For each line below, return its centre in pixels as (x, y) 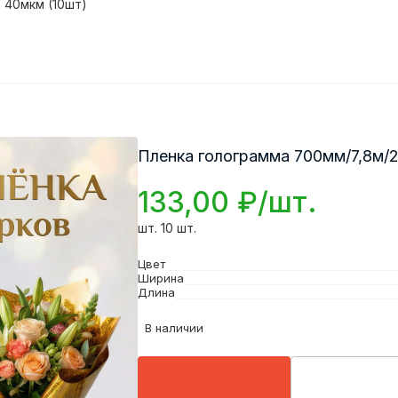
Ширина (160, 278)
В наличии (174, 328)
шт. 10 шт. (167, 228)
